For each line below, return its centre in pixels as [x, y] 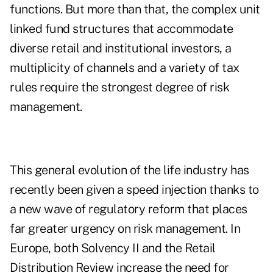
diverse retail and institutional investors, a [121, 48]
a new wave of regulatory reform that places [129, 209]
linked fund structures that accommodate [122, 29]
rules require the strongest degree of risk [119, 87]
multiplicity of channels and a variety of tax [125, 68]
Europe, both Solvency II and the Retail [113, 248]
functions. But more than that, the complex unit [135, 9]
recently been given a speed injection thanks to [134, 190]
